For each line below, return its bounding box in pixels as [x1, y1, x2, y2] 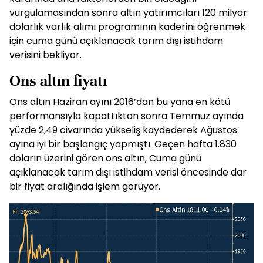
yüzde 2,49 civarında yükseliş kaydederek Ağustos [9, 123, 237, 137]
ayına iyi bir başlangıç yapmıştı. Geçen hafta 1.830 [9, 137, 237, 151]
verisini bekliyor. [9, 48, 82, 62]
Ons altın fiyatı [9, 71, 107, 91]
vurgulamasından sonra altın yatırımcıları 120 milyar [9, 6, 247, 20]
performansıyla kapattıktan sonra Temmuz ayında [9, 109, 244, 123]
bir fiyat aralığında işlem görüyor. [9, 180, 160, 194]
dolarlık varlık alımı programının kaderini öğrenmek [9, 20, 245, 34]
